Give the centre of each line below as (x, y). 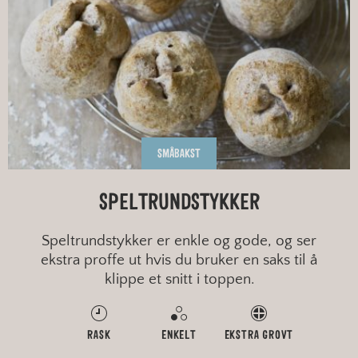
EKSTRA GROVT (259, 336)
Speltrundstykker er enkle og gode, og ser (179, 241)
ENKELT (179, 336)
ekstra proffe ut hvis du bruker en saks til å (179, 261)
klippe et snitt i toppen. (179, 280)
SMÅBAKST (179, 154)
